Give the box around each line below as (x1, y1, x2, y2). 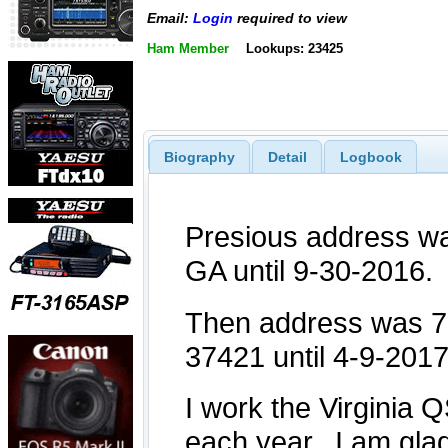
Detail (267, 148, 307, 165)
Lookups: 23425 (245, 40, 343, 56)
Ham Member (147, 40, 229, 56)
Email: (147, 10, 193, 27)
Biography (163, 148, 235, 165)
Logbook (339, 148, 402, 165)
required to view (233, 10, 347, 27)
